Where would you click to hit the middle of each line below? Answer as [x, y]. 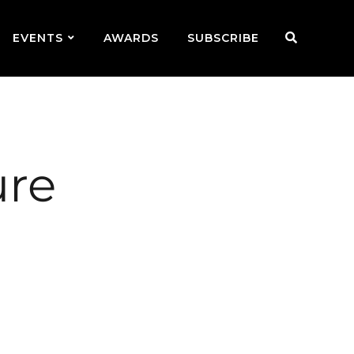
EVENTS [38, 38]
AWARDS [132, 38]
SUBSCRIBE [224, 38]
